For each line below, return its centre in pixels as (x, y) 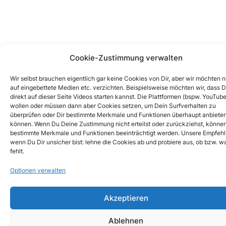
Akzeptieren (126, 198)
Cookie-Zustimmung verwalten (126, 58)
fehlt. (17, 151)
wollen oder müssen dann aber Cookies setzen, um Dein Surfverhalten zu (113, 106)
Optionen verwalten (38, 170)
